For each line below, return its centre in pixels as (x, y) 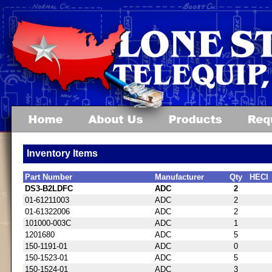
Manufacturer (179, 177)
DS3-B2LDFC (49, 188)
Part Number (49, 177)
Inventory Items (63, 154)
